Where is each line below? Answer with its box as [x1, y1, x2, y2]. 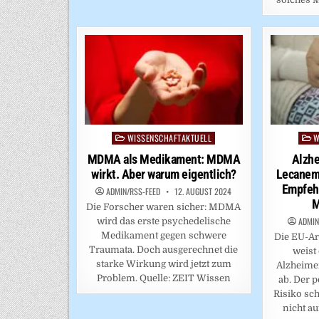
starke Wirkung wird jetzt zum [95, 258, 231, 269]
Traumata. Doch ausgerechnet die [89, 244, 239, 255]
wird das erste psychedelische [96, 215, 231, 226]
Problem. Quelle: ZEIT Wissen [96, 272, 231, 283]
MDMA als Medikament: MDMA [87, 151, 241, 167]
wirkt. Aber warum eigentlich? [91, 166, 236, 182]
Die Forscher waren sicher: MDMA [86, 201, 241, 212]
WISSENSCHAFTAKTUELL [127, 131, 212, 144]
